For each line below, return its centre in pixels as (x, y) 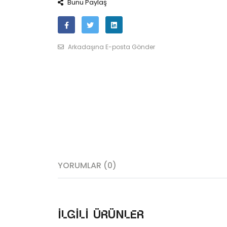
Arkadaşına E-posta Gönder (111, 47)
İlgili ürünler (101, 215)
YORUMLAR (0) (87, 165)
